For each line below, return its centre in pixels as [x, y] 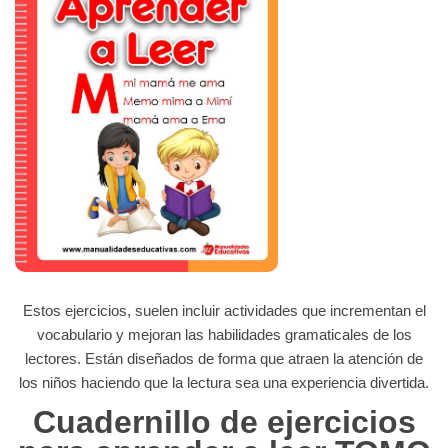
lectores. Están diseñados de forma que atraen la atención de [224, 359]
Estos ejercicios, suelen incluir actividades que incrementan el [224, 311]
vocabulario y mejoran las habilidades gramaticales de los [224, 335]
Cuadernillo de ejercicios [224, 422]
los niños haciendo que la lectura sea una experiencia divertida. [224, 383]
